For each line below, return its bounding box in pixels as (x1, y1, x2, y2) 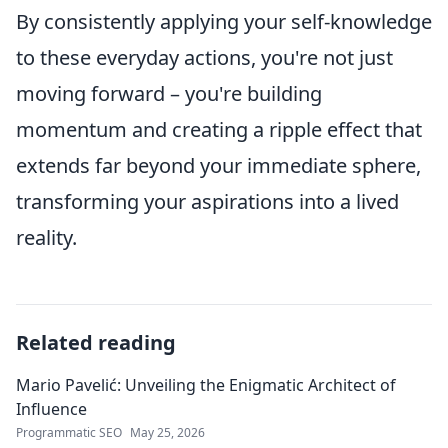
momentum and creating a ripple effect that (16, 116, 422, 143)
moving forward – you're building (16, 80, 322, 107)
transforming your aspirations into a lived (16, 188, 399, 215)
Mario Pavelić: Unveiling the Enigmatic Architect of (16, 374, 396, 396)
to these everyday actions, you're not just (16, 44, 393, 71)
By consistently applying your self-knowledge (16, 8, 432, 35)
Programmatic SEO (16, 424, 122, 441)
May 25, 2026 (130, 424, 205, 441)
